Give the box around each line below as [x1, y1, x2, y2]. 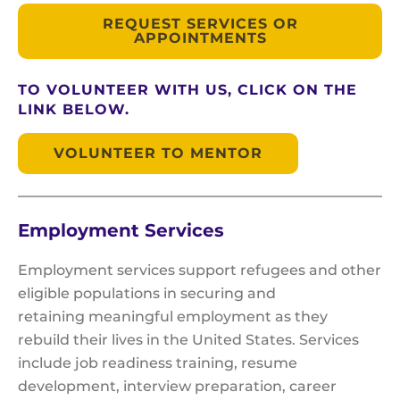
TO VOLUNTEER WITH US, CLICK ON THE [18, 81, 357, 99]
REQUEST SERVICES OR [102, 15, 298, 33]
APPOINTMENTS [133, 29, 267, 47]
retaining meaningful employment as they [18, 308, 328, 326]
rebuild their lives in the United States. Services [18, 331, 359, 349]
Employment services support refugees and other [18, 262, 381, 279]
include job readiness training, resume [18, 354, 297, 372]
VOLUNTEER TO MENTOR [54, 145, 262, 162]
